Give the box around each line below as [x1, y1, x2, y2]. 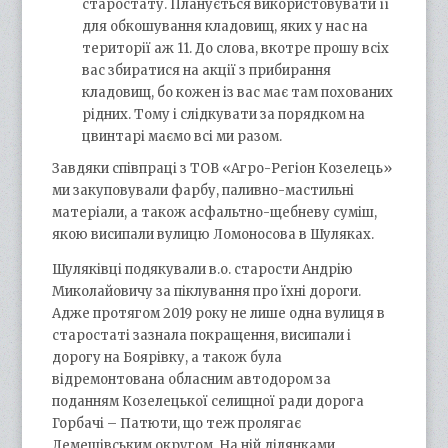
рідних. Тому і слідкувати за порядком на [82, 105, 366, 123]
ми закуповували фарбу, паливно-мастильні [52, 181, 355, 199]
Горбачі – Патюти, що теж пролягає [52, 414, 302, 432]
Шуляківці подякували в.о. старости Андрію [52, 260, 354, 278]
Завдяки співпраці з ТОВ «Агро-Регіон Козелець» [52, 159, 393, 177]
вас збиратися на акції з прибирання [82, 61, 332, 79]
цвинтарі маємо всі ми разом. [82, 127, 283, 145]
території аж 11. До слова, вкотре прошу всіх [82, 39, 390, 57]
